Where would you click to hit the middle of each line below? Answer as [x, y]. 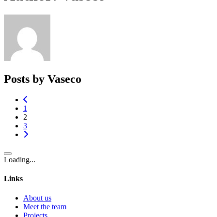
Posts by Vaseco [43, 79]
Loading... [20, 160]
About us [37, 198]
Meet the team [45, 206]
